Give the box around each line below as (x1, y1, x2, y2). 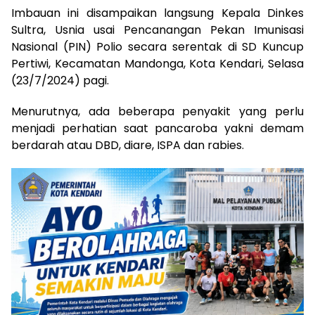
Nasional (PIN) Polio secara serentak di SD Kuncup (11, 38, 304, 55)
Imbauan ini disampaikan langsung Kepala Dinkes (11, 4, 304, 21)
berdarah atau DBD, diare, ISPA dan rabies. (11, 136, 244, 153)
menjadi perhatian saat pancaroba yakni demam (11, 120, 304, 136)
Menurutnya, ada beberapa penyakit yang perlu (11, 103, 304, 120)
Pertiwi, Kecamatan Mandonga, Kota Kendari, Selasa (11, 55, 304, 72)
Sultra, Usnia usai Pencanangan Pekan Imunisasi (11, 21, 304, 38)
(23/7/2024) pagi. (11, 72, 109, 89)
